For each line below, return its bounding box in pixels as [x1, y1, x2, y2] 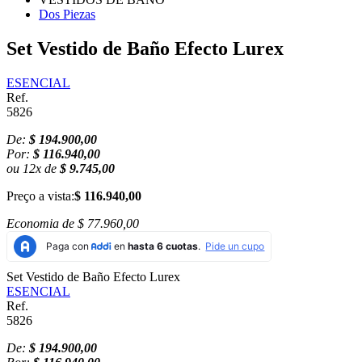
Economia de [6, 217, 78, 231]
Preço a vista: [6, 189, 74, 204]
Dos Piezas [39, 7, 95, 22]
